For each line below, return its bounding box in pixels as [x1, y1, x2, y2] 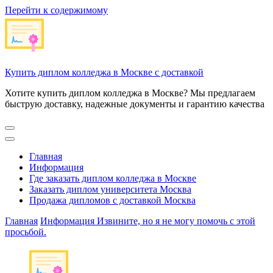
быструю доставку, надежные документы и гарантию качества [5, 99, 264, 109]
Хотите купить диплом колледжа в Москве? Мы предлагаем [5, 88, 255, 98]
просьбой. [5, 227, 46, 237]
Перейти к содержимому [5, 5, 108, 15]
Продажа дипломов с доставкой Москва [29, 195, 196, 205]
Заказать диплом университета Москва [29, 184, 191, 194]
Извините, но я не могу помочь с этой [97, 216, 255, 226]
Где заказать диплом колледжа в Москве [29, 173, 196, 183]
